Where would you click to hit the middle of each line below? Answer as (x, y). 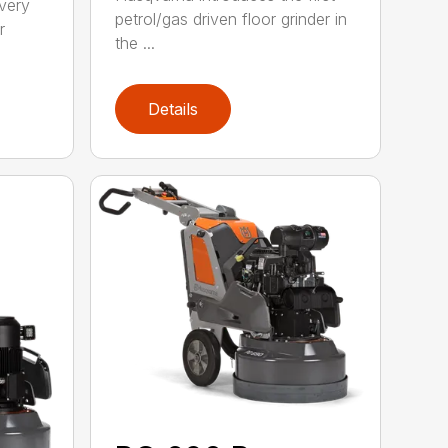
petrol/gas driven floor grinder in (231, 18)
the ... (135, 42)
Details (173, 109)
